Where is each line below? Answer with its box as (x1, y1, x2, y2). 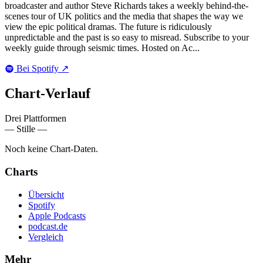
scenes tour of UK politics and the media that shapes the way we (5, 11, 243, 22)
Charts (5, 165, 38, 178)
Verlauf (45, 86, 90, 102)
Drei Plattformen (5, 113, 66, 124)
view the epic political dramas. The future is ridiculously (5, 22, 212, 32)
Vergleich (28, 231, 63, 242)
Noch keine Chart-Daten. (5, 144, 98, 154)
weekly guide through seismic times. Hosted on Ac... (5, 43, 200, 53)
